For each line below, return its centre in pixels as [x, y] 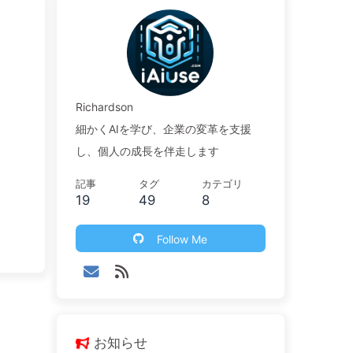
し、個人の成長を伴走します [147, 151]
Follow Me [182, 239]
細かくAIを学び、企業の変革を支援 [163, 129]
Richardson [104, 107]
